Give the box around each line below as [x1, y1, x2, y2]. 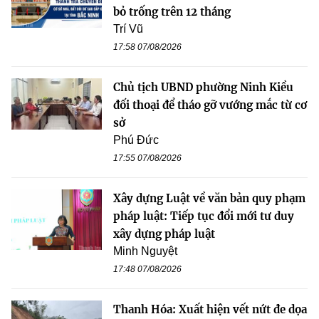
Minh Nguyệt [113, 245, 177, 258]
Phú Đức [113, 134, 159, 147]
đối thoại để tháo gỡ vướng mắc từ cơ [113, 98, 307, 113]
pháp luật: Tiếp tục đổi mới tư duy [113, 209, 294, 224]
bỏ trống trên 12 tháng [113, 5, 231, 19]
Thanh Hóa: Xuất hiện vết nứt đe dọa [113, 303, 307, 317]
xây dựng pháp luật [113, 227, 215, 241]
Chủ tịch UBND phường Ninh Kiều [113, 80, 293, 95]
